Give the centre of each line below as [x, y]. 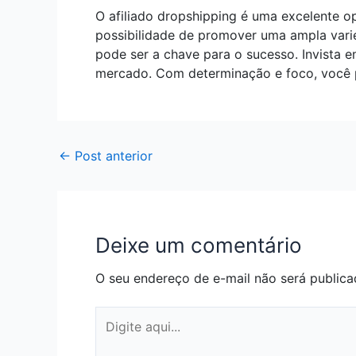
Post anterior [112, 156]
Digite [112, 316]
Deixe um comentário [199, 246]
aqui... [112, 335]
